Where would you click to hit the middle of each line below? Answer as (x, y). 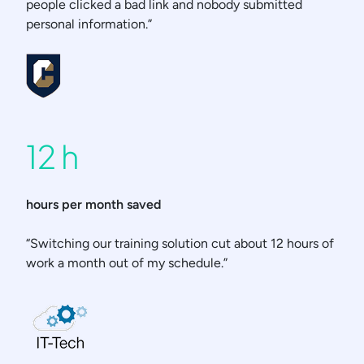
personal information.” (89, 24)
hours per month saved (93, 204)
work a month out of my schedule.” (127, 263)
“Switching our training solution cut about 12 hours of (180, 243)
